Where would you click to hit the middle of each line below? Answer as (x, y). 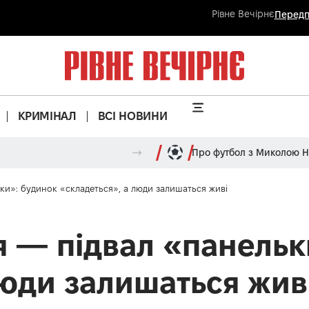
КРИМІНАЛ (47, 116)
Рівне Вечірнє (243, 14)
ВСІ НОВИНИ (132, 116)
